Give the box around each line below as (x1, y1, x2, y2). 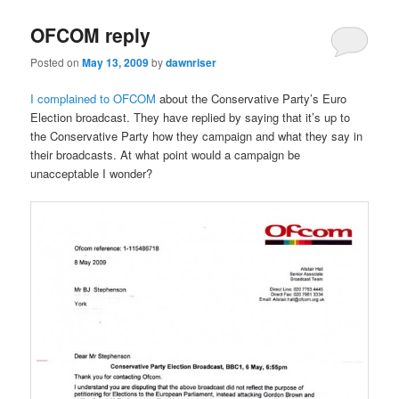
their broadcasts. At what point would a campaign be (30, 146, 301, 164)
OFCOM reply (30, 20, 151, 48)
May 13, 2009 (82, 54, 150, 71)
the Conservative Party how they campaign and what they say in (30, 127, 363, 145)
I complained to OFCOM (30, 90, 157, 108)
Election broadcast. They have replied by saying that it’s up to (30, 109, 351, 126)
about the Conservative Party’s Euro (156, 90, 347, 108)
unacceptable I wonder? (30, 165, 153, 183)
